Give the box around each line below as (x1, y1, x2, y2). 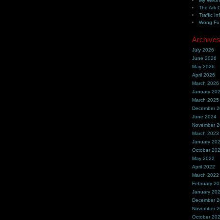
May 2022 (192, 156, 215, 161)
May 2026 (192, 64, 215, 69)
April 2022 (192, 164, 216, 169)
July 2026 (192, 47, 215, 53)
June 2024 (192, 114, 217, 119)
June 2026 (192, 55, 217, 61)
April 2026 (192, 72, 216, 78)
